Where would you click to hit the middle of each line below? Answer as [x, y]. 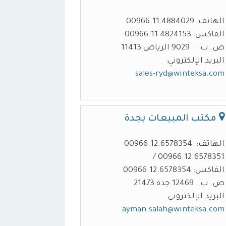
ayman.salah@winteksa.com [174, 210]
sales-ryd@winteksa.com [180, 75]
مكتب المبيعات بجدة [172, 119]
